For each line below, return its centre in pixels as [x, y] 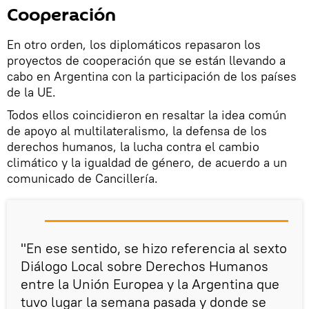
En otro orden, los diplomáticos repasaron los [134, 45]
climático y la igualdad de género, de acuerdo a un [147, 163]
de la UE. [31, 92]
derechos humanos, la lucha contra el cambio [133, 147]
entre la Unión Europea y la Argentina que [150, 284]
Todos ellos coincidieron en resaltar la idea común [147, 115]
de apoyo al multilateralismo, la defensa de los [137, 131]
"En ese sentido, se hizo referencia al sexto [154, 248]
